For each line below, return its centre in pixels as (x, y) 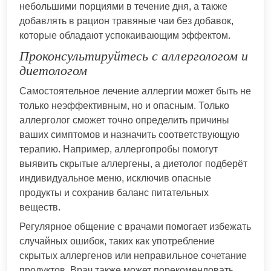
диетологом (53, 70)
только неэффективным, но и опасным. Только (124, 105)
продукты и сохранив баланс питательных (114, 192)
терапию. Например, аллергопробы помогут (119, 149)
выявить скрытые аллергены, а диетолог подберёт (133, 163)
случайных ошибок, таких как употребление (117, 241)
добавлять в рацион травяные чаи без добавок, (126, 21)
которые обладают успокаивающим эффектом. (125, 35)
